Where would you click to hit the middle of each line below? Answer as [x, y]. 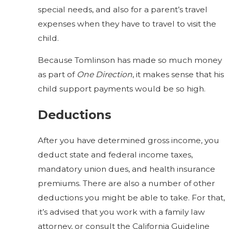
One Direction [105, 75]
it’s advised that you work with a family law [122, 212]
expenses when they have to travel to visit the [127, 24]
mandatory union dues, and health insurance [127, 169]
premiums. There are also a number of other [127, 184]
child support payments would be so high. [122, 89]
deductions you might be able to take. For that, [132, 198]
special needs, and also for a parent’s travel [123, 9]
